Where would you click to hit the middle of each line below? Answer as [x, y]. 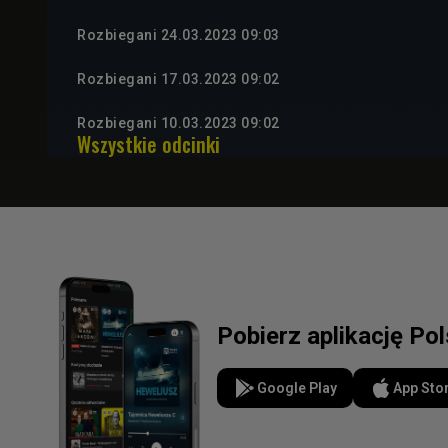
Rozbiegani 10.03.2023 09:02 [178, 123]
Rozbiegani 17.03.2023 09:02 [178, 79]
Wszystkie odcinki [148, 144]
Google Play [297, 387]
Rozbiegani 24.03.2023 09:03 [178, 35]
